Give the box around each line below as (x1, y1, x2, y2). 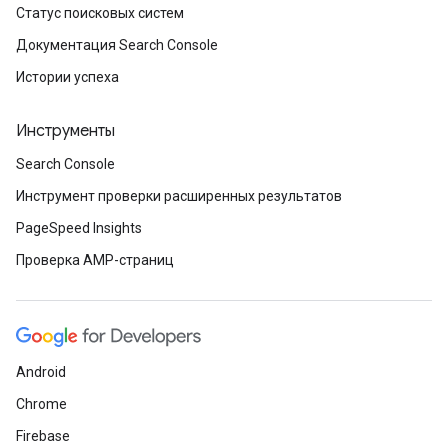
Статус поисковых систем (16, 5, 184, 21)
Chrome (16, 396, 67, 412)
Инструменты (16, 121, 115, 141)
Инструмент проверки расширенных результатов (16, 188, 342, 204)
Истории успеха (16, 69, 119, 85)
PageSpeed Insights (16, 220, 142, 236)
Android (16, 364, 66, 380)
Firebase (16, 428, 70, 444)
